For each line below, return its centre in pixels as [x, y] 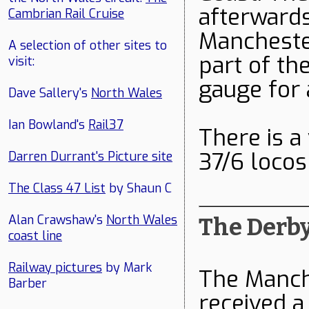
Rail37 [106, 125]
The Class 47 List [57, 189]
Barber [28, 284]
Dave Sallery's [50, 93]
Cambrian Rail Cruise [66, 14]
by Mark [127, 268]
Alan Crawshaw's [57, 220]
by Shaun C [140, 189]
